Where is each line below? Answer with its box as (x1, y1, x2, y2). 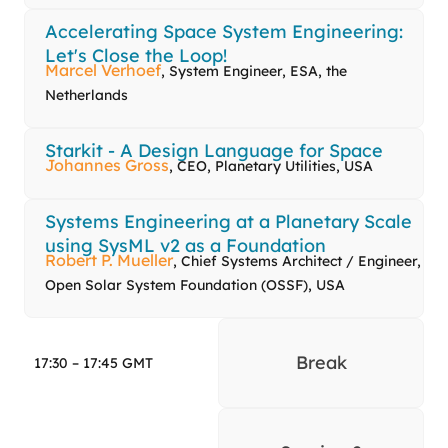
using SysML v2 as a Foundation (45, 234, 326, 258)
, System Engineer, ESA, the (161, 62, 347, 81)
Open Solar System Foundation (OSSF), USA (45, 276, 345, 295)
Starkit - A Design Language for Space (45, 139, 383, 163)
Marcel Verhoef (45, 60, 161, 81)
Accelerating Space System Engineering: (45, 20, 403, 44)
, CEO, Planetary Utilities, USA (169, 157, 373, 176)
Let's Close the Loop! (45, 44, 227, 68)
